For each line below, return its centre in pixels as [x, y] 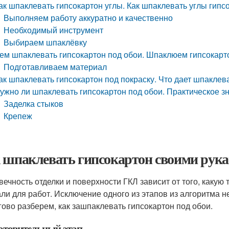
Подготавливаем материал [55, 67]
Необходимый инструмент [54, 30]
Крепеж [18, 116]
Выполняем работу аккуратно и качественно [88, 18]
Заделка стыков [34, 104]
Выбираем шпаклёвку [45, 42]
